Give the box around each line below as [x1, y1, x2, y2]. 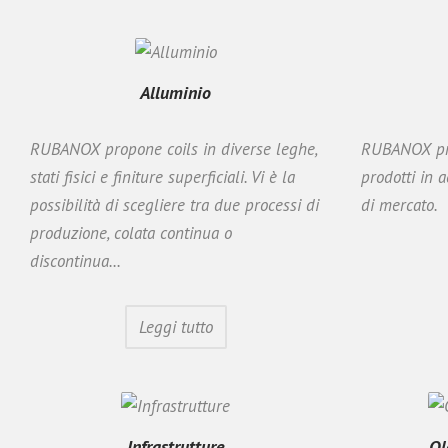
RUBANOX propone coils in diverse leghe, [30, 137, 317, 160]
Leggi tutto [138, 315, 213, 338]
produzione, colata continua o [30, 221, 232, 244]
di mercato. [361, 193, 438, 216]
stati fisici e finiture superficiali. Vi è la [30, 165, 295, 188]
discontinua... [30, 249, 121, 272]
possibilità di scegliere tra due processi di [30, 193, 319, 216]
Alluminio [140, 80, 211, 104]
